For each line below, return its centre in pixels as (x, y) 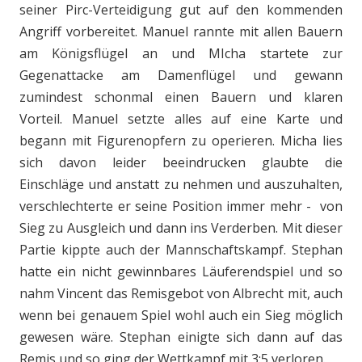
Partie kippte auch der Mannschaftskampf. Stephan (181, 250)
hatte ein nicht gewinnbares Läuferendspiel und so (181, 271)
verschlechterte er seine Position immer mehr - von (181, 206)
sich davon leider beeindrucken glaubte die (181, 162)
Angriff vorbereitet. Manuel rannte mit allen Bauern (181, 32)
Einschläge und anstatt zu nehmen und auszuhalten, (181, 184)
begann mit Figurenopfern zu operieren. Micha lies (181, 141)
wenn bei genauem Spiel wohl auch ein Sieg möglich (181, 315)
